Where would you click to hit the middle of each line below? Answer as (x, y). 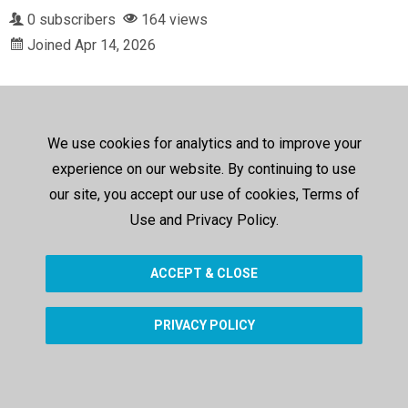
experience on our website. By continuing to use (204, 169)
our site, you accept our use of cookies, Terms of (204, 194)
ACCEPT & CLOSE (204, 273)
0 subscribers (73, 20)
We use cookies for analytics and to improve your (204, 143)
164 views (173, 20)
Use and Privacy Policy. (204, 220)
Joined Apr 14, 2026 (90, 45)
